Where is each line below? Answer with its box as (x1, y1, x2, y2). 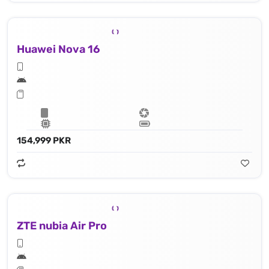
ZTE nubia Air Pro (17, 219, 107, 233)
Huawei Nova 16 (17, 43, 100, 56)
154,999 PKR (17, 135, 71, 147)
